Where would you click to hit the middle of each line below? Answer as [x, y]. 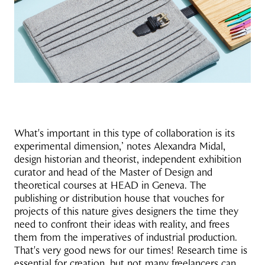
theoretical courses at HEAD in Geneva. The [110, 185]
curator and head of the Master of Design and [113, 172]
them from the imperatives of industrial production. [126, 237]
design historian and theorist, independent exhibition [128, 159]
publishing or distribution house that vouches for [119, 198]
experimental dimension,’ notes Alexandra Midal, [120, 146]
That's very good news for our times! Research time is [131, 250]
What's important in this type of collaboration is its [125, 133]
